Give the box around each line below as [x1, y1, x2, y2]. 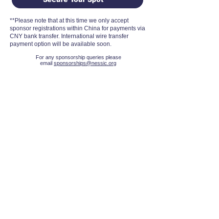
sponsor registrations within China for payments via [10, 25, 145, 32]
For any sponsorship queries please [35, 54, 121, 60]
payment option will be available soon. [10, 41, 111, 47]
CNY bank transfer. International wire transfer [10, 33, 129, 40]
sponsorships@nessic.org [54, 60, 116, 66]
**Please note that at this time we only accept [10, 17, 129, 24]
